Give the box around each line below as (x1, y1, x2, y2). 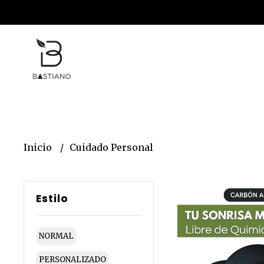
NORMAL (39, 231, 74, 241)
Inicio (24, 141, 54, 153)
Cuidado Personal (70, 141, 153, 153)
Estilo (36, 191, 68, 206)
